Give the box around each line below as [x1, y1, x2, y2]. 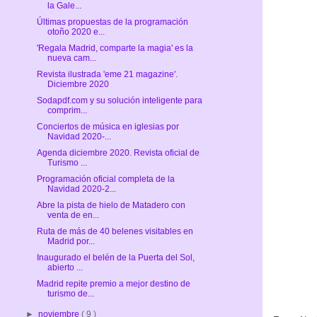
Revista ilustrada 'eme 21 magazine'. [36, 69, 178, 79]
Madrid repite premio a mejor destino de [36, 278, 190, 289]
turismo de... [47, 288, 94, 299]
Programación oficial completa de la [36, 173, 175, 184]
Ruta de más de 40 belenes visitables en [36, 226, 193, 236]
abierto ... [47, 262, 83, 272]
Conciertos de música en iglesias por [36, 121, 179, 132]
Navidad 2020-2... [47, 183, 116, 194]
